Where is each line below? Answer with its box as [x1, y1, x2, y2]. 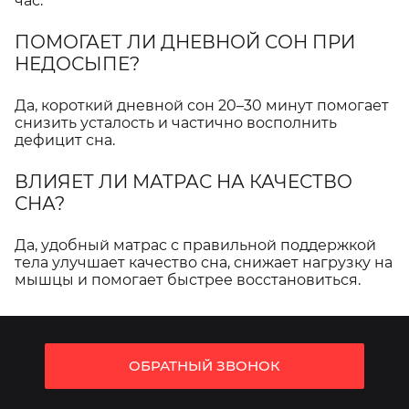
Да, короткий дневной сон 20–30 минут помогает [15, 97, 389, 114]
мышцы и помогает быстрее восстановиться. [15, 271, 361, 288]
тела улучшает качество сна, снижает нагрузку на [15, 254, 393, 271]
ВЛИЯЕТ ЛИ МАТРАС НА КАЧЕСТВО [15, 171, 352, 193]
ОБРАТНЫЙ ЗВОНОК [129, 357, 280, 374]
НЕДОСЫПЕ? [15, 53, 140, 75]
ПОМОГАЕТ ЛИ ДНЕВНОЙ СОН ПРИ [15, 31, 355, 53]
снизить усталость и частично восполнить [15, 114, 337, 131]
